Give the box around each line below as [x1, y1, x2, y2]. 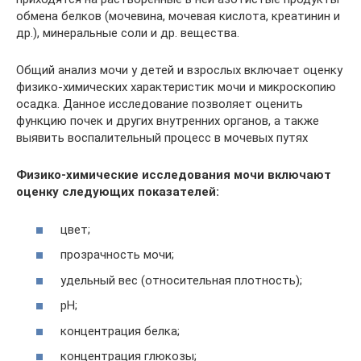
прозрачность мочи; [60, 247, 174, 262]
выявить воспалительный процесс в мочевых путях [16, 131, 308, 145]
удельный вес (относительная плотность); [60, 272, 302, 288]
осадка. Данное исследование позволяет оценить [16, 97, 303, 111]
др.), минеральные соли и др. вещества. [16, 26, 239, 40]
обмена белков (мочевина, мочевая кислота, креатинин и [16, 9, 340, 23]
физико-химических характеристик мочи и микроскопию [16, 80, 336, 94]
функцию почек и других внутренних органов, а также [16, 114, 319, 128]
